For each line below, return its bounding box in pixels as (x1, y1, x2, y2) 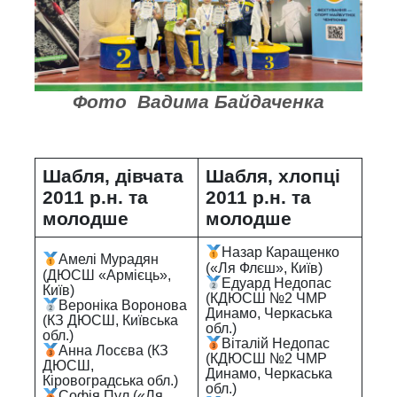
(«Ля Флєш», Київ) (206, 260, 323, 276)
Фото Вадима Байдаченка (73, 91, 324, 113)
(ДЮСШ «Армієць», (43, 267, 171, 283)
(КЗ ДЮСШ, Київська (43, 313, 178, 329)
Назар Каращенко (222, 245, 340, 261)
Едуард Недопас (222, 276, 332, 292)
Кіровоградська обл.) (43, 373, 178, 389)
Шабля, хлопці (206, 166, 340, 187)
